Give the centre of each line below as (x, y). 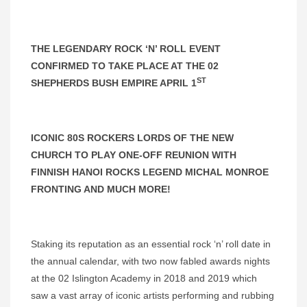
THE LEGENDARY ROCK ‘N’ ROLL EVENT (126, 48)
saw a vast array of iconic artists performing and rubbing (152, 295)
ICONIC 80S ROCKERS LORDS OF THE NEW (132, 137)
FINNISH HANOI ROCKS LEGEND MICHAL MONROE (150, 172)
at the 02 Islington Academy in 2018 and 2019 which (144, 278)
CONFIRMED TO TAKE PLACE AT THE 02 (125, 65)
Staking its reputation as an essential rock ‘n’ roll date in (151, 244)
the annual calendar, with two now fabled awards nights (150, 261)
